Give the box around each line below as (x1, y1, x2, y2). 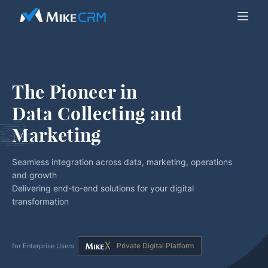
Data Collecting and (12, 102, 187, 126)
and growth (12, 169, 57, 180)
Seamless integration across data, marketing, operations (12, 156, 232, 167)
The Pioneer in (12, 81, 138, 104)
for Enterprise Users (12, 242, 74, 251)
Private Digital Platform (116, 241, 194, 251)
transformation (12, 196, 69, 206)
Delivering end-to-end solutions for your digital (12, 182, 194, 193)
